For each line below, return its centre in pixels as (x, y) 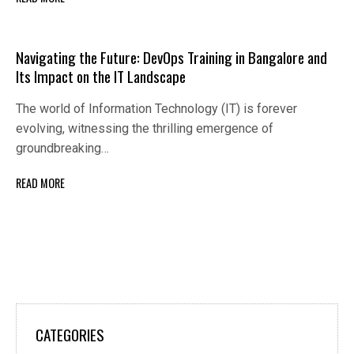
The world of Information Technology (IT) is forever (156, 108)
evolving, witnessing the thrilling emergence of (145, 128)
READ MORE (40, 183)
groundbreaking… (62, 148)
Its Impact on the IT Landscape (101, 76)
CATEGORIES (70, 335)
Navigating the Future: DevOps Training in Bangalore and (171, 57)
